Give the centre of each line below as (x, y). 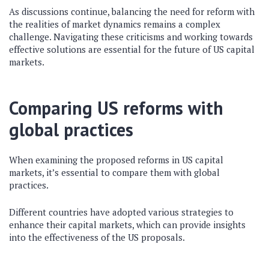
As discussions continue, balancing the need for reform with (132, 11)
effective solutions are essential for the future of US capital (132, 49)
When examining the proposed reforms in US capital (116, 160)
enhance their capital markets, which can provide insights (127, 225)
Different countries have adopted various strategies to (121, 212)
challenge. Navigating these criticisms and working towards (131, 37)
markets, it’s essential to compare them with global (114, 172)
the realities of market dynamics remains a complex (115, 24)
